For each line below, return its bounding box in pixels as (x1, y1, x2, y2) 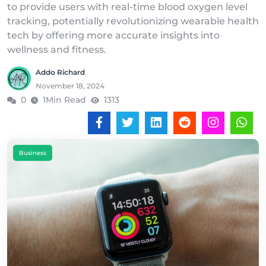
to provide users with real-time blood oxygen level (7, 1, 248, 12)
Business (19, 149, 46, 157)
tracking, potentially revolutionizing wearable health (7, 15, 259, 27)
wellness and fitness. (7, 44, 106, 55)
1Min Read (43, 94, 86, 105)
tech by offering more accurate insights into (7, 30, 220, 41)
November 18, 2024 (36, 81, 104, 90)
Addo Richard (36, 68, 85, 77)
